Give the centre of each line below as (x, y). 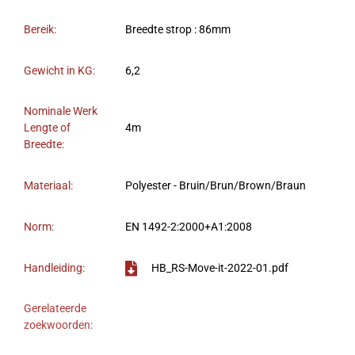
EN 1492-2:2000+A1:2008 (189, 227)
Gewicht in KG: (59, 71)
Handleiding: (54, 268)
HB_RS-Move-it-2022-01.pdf (220, 268)
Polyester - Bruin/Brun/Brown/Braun (216, 185)
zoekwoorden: (58, 325)
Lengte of (47, 128)
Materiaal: (48, 185)
